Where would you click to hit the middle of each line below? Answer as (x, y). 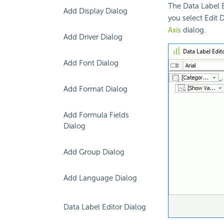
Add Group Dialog (94, 152)
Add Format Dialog (95, 89)
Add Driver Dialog (93, 37)
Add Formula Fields (96, 115)
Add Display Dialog (95, 11)
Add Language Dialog (100, 178)
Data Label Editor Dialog (105, 207)
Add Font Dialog (91, 63)
